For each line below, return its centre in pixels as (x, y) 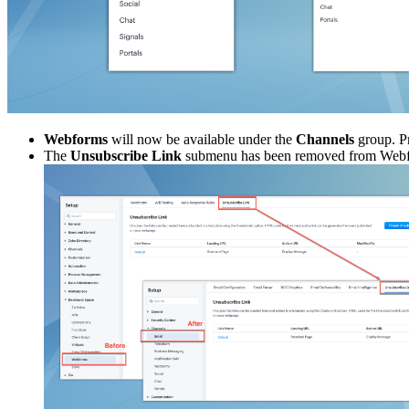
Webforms (76, 139)
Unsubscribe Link (126, 155)
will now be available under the (202, 139)
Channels (325, 139)
